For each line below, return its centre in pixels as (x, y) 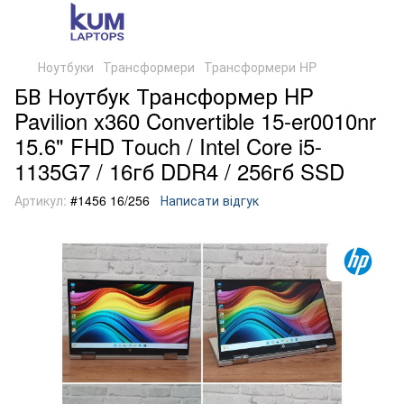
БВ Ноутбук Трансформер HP (164, 95)
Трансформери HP (260, 67)
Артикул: (41, 200)
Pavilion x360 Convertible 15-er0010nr (195, 120)
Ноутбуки (66, 67)
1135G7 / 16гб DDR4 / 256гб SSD (179, 171)
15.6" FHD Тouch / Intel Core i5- (168, 146)
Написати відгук (210, 200)
